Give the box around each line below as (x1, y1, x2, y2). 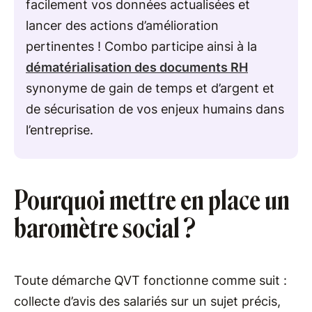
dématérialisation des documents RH (26, 60, 248, 75)
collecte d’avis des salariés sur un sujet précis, (14, 294, 281, 309)
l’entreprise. (26, 123, 93, 137)
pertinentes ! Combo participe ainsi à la (26, 39, 257, 54)
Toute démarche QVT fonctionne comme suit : (14, 273, 287, 288)
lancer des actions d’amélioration (26, 18, 219, 33)
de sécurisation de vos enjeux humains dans (26, 102, 284, 116)
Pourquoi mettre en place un (14, 185, 290, 217)
